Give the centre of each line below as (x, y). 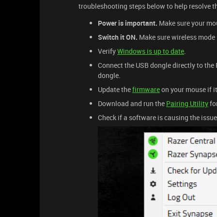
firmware (146, 89)
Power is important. (128, 23)
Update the (115, 89)
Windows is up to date (151, 51)
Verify (108, 51)
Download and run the (132, 103)
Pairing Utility (187, 103)
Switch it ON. (118, 37)
